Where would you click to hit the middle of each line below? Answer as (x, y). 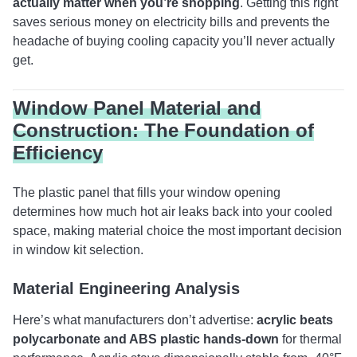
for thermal (310, 339)
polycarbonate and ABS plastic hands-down (146, 339)
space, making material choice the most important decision (177, 231)
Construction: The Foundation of (163, 130)
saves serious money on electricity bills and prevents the (171, 22)
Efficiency (58, 153)
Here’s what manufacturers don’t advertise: (135, 320)
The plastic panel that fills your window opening (147, 192)
